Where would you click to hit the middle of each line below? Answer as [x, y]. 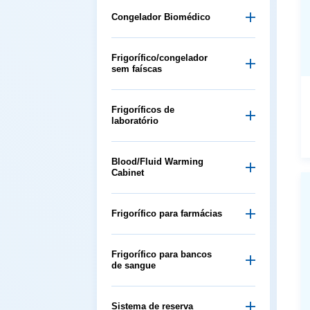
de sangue [134, 265]
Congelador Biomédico [161, 17]
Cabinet [128, 172]
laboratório [135, 120]
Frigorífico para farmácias [167, 213]
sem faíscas [137, 69]
